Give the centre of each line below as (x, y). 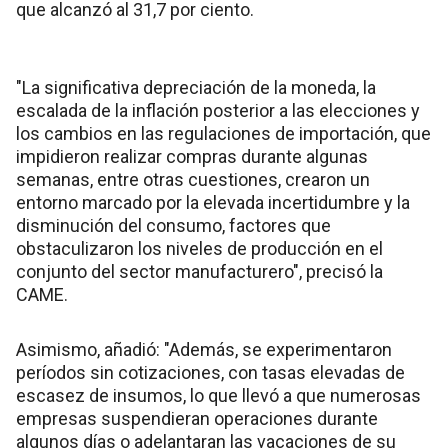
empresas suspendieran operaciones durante (197, 418)
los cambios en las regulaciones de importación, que (223, 133)
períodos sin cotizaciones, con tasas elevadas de (210, 372)
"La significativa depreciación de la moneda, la (196, 87)
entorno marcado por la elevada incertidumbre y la (213, 202)
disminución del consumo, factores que (173, 225)
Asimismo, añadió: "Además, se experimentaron (204, 349)
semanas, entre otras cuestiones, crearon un (193, 179)
